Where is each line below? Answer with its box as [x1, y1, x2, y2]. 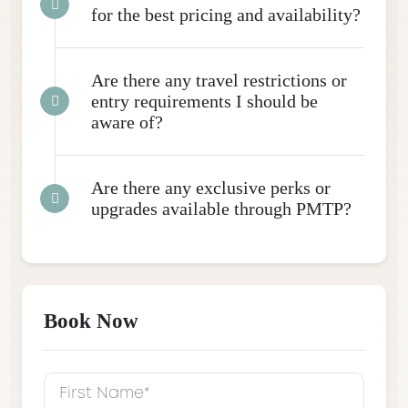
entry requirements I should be [91, 90, 318, 111]
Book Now [44, 308, 138, 332]
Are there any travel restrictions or [91, 69, 347, 90]
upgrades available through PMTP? [91, 198, 352, 219]
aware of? [91, 111, 163, 132]
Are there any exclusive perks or [91, 177, 331, 198]
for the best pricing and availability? [91, 4, 361, 25]
